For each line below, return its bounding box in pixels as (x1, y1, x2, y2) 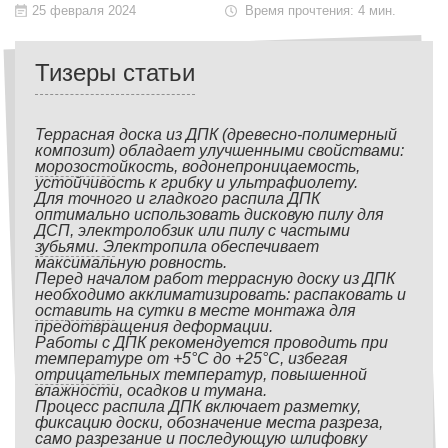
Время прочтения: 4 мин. (245, 3, 396, 18)
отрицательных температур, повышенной (35, 366, 367, 383)
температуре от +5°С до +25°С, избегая (35, 350, 348, 367)
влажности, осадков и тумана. (35, 382, 267, 399)
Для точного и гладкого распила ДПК (35, 190, 320, 207)
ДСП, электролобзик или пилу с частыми (35, 222, 350, 239)
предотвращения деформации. (35, 318, 273, 335)
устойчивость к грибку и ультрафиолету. (35, 174, 358, 191)
